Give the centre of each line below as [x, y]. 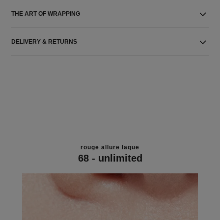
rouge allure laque [110, 147]
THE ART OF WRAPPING [46, 14]
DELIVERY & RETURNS [44, 42]
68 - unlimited [110, 158]
